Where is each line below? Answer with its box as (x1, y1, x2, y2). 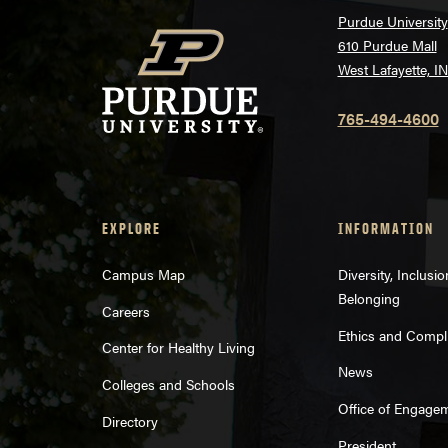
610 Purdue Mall (337, 35, 437, 56)
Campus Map (102, 263, 185, 284)
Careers (102, 300, 150, 321)
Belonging (337, 287, 400, 308)
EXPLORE (102, 219, 161, 239)
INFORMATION (337, 219, 434, 239)
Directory (102, 410, 158, 431)
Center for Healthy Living (102, 337, 255, 358)
